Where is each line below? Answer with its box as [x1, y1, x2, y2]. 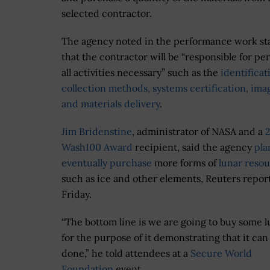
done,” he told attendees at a [61, 247, 190, 260]
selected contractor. [61, 7, 152, 20]
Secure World [190, 247, 252, 260]
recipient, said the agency [133, 141, 254, 154]
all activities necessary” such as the [61, 66, 221, 79]
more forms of [152, 157, 219, 169]
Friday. [61, 188, 92, 201]
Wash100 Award [61, 141, 133, 154]
